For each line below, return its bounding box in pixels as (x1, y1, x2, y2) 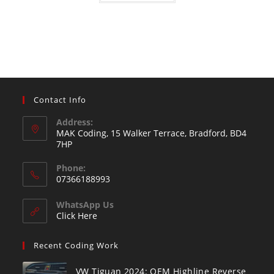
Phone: (56, 162, 86, 174)
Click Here (56, 210, 98, 222)
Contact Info (34, 94, 87, 106)
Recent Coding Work (34, 240, 119, 251)
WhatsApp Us (56, 199, 114, 211)
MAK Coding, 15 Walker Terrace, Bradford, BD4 (56, 127, 247, 139)
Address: (56, 116, 94, 128)
